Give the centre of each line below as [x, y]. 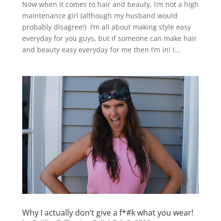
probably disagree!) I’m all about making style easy [106, 27]
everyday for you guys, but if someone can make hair [109, 38]
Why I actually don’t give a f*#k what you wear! [108, 212]
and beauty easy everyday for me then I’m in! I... [101, 49]
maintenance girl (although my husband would [100, 15]
